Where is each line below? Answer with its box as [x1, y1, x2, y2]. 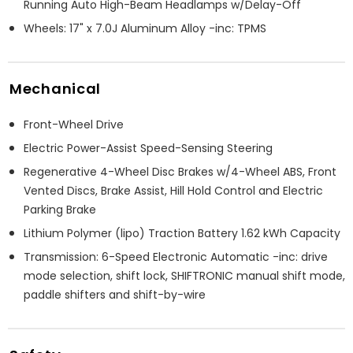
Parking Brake [24, 201, 96, 217]
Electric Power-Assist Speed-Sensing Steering [24, 139, 273, 156]
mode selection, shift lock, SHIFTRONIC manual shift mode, [24, 267, 345, 284]
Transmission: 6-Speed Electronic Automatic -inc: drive [24, 248, 328, 265]
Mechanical [9, 78, 101, 98]
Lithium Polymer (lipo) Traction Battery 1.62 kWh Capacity [24, 225, 340, 241]
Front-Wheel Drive [24, 116, 124, 132]
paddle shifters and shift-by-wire [24, 286, 206, 303]
